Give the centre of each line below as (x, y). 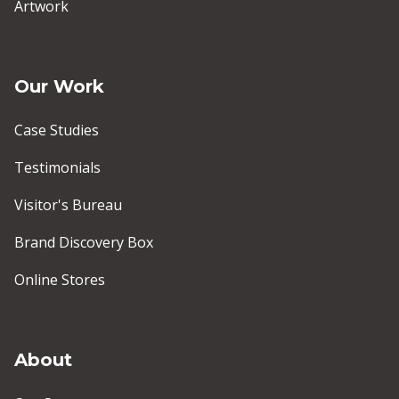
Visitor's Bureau (68, 205)
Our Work (59, 87)
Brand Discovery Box (84, 243)
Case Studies (57, 130)
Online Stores (60, 280)
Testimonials (57, 168)
